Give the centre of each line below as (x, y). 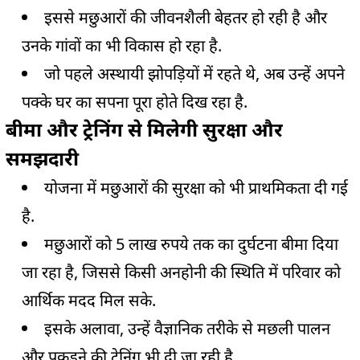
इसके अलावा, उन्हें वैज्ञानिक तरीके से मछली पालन (187, 328)
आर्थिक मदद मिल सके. (89, 300)
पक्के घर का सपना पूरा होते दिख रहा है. (135, 101)
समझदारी (42, 157)
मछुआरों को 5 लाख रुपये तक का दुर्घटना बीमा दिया (191, 243)
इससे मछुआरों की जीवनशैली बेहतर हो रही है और (186, 17)
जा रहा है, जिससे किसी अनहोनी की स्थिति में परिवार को (181, 272)
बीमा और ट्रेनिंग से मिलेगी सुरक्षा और (144, 129)
